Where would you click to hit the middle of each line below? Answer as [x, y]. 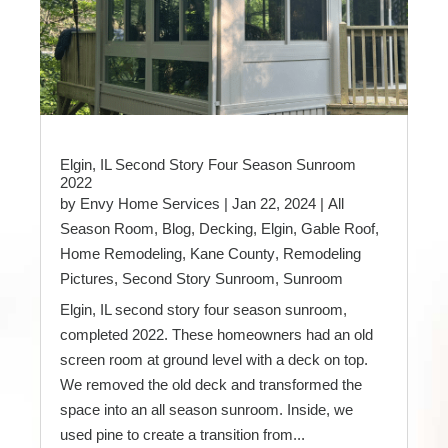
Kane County [232, 254]
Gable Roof [338, 229]
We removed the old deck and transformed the [211, 385]
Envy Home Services [150, 204]
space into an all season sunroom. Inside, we [206, 410]
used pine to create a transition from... [182, 435]
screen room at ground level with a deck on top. [214, 360]
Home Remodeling [121, 254]
